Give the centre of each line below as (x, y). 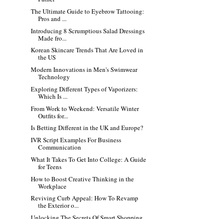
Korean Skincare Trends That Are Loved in (87, 50)
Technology (54, 77)
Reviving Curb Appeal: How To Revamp (85, 198)
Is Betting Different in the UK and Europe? (87, 128)
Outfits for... (53, 116)
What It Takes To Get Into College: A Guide (89, 159)
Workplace (53, 186)
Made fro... (53, 38)
